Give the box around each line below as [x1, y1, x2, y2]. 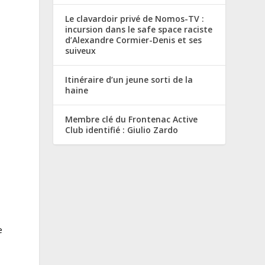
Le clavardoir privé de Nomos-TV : [65, 12, 205, 24]
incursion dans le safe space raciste [65, 23, 213, 35]
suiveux [65, 44, 96, 56]
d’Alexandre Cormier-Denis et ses [65, 34, 202, 46]
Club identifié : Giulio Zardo [65, 124, 179, 135]
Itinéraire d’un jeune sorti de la [65, 73, 193, 85]
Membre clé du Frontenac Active [65, 113, 198, 125]
